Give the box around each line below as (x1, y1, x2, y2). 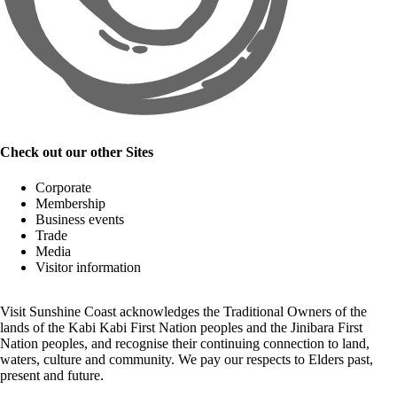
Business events (35, 211, 124, 227)
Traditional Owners (223, 303, 331, 319)
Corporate (35, 179, 91, 195)
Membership (35, 195, 105, 211)
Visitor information (35, 259, 141, 275)
